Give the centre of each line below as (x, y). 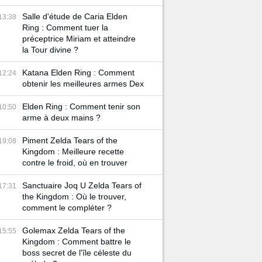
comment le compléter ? (67, 208)
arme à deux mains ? (61, 118)
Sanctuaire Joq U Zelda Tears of (82, 185)
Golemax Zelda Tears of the (74, 230)
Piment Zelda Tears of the (70, 140)
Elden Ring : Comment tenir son (81, 106)
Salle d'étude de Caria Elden (75, 16)
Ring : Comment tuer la (65, 27)
